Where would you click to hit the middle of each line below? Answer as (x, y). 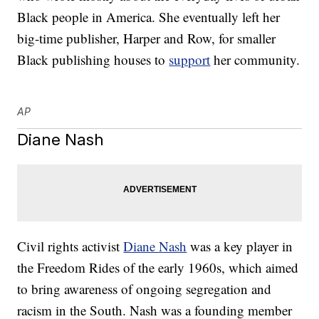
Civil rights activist (70, 246)
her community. (255, 60)
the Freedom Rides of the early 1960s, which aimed (158, 268)
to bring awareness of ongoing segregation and (145, 289)
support (190, 60)
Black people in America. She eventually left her (149, 17)
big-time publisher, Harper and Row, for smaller (147, 38)
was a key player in (240, 246)
